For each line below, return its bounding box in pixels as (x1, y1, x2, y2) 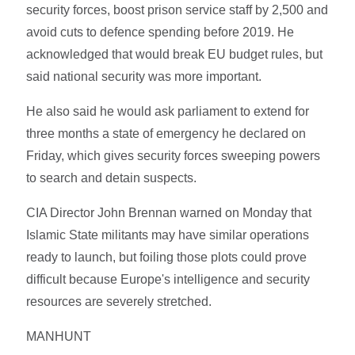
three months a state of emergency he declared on (26, 126, 307, 140)
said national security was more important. (26, 69, 262, 83)
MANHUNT (26, 329, 92, 343)
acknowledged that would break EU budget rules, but (26, 47, 323, 61)
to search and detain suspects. (26, 170, 197, 185)
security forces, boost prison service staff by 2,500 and (26, 2, 329, 17)
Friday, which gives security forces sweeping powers (26, 148, 321, 162)
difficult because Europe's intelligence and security (26, 272, 311, 286)
